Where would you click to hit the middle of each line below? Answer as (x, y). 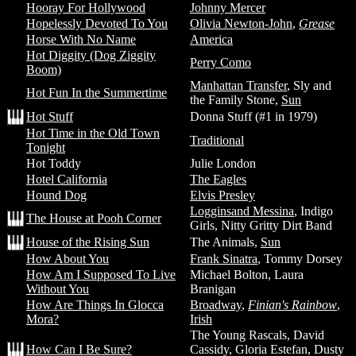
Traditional (217, 140)
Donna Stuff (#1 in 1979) (253, 116)
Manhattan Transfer (238, 85)
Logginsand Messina (242, 211)
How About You (68, 259)
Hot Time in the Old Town (93, 133)
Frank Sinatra (224, 259)
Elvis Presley (222, 195)
